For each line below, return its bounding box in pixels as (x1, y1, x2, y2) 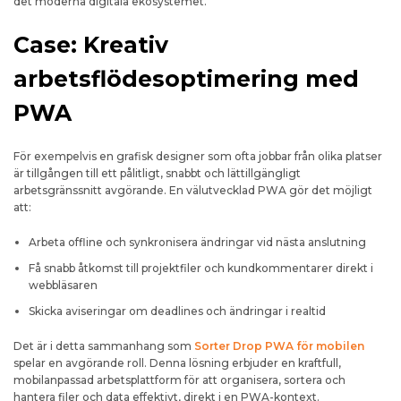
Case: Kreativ (13, 31, 168, 58)
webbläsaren (29, 278, 98, 292)
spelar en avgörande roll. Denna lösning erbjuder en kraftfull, (13, 356, 341, 370)
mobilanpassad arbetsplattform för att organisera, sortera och (13, 373, 346, 387)
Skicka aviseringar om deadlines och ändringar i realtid (29, 304, 326, 318)
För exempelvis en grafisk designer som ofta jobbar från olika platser (13, 149, 382, 163)
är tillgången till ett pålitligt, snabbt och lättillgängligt (13, 166, 301, 180)
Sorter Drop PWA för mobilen (194, 339, 364, 353)
